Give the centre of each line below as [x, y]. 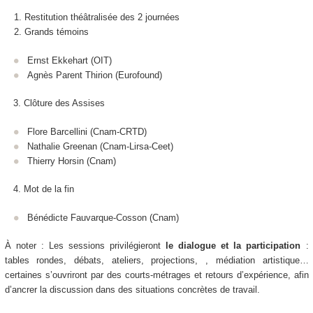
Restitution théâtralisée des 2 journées [102, 17]
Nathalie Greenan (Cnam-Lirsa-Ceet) [100, 146]
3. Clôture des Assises [54, 103]
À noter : [27, 246]
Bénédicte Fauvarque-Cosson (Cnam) [103, 217]
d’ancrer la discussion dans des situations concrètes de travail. [132, 290]
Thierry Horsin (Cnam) [72, 161]
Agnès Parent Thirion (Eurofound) [95, 75]
